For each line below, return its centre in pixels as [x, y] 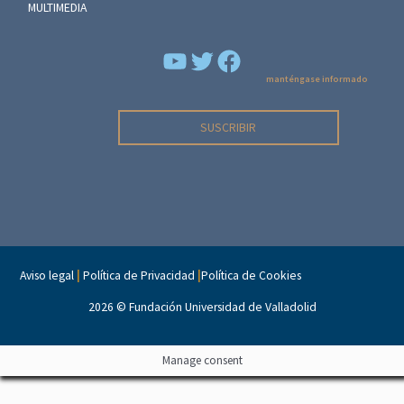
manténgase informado [317, 79]
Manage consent [202, 360]
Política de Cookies [252, 275]
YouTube [200, 60]
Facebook [258, 60]
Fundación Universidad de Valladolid [222, 307]
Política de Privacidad [139, 275]
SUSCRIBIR [229, 128]
